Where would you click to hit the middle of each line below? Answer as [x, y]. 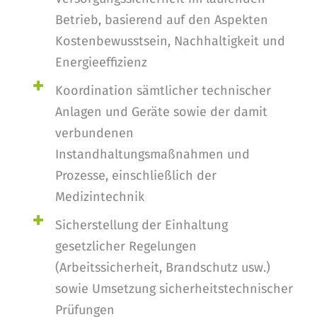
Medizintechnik [100, 197]
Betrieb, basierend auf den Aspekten [162, 20]
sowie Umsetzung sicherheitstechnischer [174, 289]
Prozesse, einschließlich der [136, 175]
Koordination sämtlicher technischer [163, 91]
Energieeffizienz [101, 62]
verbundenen [94, 133]
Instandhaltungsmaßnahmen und [152, 154]
